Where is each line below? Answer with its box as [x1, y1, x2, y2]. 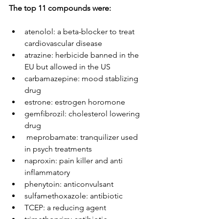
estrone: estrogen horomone [24, 97, 125, 107]
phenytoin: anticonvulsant [24, 179, 113, 189]
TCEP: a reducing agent [24, 203, 106, 212]
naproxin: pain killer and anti [24, 156, 125, 165]
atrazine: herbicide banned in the [24, 50, 141, 60]
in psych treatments [24, 144, 92, 153]
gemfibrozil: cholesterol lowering [24, 109, 142, 118]
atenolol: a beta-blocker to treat [24, 27, 136, 36]
